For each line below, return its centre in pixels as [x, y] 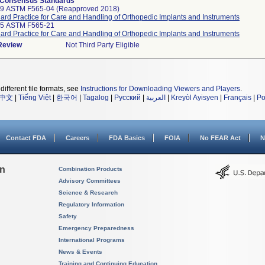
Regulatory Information [91, 204]
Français [237, 98]
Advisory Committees [90, 181]
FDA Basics [127, 138]
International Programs [92, 240]
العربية [156, 98]
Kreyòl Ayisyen [195, 98]
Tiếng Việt [35, 98]
